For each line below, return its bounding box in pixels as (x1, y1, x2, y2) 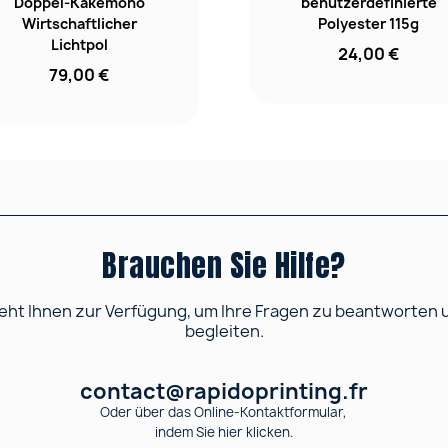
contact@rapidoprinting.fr (79, 376, 368, 406)
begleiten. (184, 319, 264, 342)
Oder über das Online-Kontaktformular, (100, 402, 348, 421)
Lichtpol (50, 34, 108, 54)
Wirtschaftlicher (21, 13, 137, 33)
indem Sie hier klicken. (154, 422, 293, 441)
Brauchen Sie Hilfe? (102, 242, 346, 288)
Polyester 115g (318, 13, 420, 33)
